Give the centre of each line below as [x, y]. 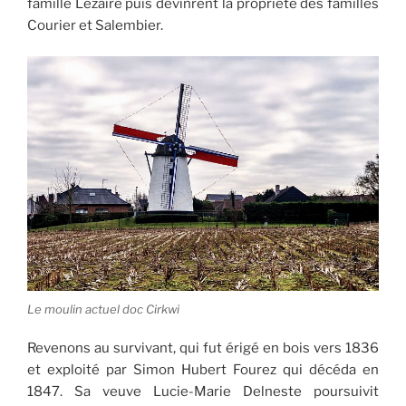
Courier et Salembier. [95, 25]
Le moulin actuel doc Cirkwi [103, 309]
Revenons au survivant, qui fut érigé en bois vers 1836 [203, 348]
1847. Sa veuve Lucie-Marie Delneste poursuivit [203, 391]
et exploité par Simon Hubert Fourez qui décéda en [203, 369]
